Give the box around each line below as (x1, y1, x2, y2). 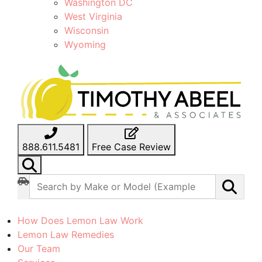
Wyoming (64, 39, 106, 51)
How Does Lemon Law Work (18, 214, 143, 226)
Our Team (18, 242, 60, 254)
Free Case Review (92, 141, 171, 153)
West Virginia (64, 11, 122, 23)
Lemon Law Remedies (18, 228, 114, 240)
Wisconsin (64, 25, 109, 37)
